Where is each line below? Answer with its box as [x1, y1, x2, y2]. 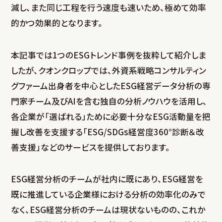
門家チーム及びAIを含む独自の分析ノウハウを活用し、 [11, 95, 208, 107]
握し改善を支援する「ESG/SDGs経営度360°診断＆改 [11, 125, 205, 138]
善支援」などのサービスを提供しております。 [11, 141, 170, 153]
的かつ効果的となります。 [11, 17, 103, 29]
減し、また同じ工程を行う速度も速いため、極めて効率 [11, 1, 207, 14]
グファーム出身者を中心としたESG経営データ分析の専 [11, 79, 211, 92]
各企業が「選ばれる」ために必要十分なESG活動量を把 [11, 110, 211, 122]
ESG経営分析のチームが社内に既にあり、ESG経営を [11, 172, 204, 185]
